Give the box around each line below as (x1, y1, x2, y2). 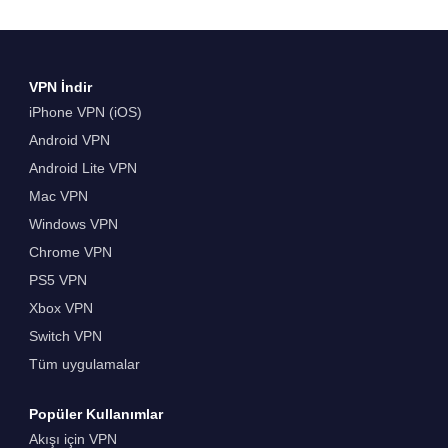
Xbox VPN (28, 299, 93, 316)
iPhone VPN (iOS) (28, 103, 142, 120)
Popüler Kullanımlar (28, 406, 163, 423)
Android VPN (28, 131, 110, 148)
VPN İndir (28, 78, 92, 95)
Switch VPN (28, 327, 102, 344)
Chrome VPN (28, 243, 112, 260)
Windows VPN (28, 215, 118, 232)
